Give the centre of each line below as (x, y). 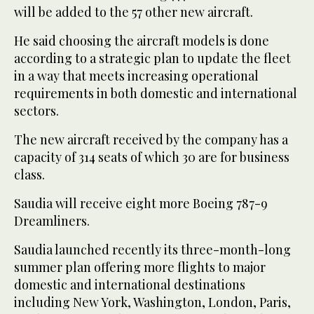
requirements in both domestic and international (156, 93)
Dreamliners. (52, 220)
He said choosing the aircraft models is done (142, 40)
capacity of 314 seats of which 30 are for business (152, 157)
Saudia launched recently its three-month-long (152, 249)
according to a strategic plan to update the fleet (152, 58)
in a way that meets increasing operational (136, 75)
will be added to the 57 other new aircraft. (134, 12)
